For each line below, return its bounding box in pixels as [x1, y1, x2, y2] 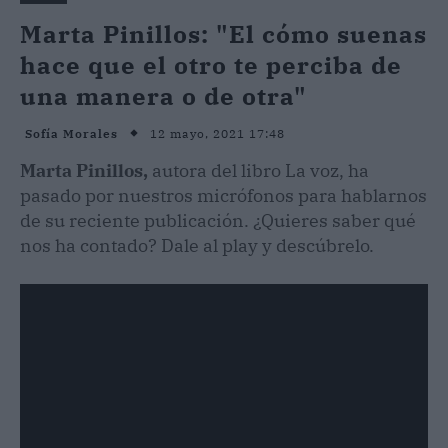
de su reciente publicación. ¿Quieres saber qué [20, 208, 416, 232]
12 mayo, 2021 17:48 [150, 125, 285, 141]
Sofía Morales [25, 126, 118, 142]
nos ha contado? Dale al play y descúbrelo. [20, 233, 374, 257]
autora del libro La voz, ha [152, 158, 369, 182]
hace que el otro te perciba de [20, 48, 402, 81]
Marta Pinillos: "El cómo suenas [20, 17, 427, 50]
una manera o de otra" [20, 79, 307, 112]
